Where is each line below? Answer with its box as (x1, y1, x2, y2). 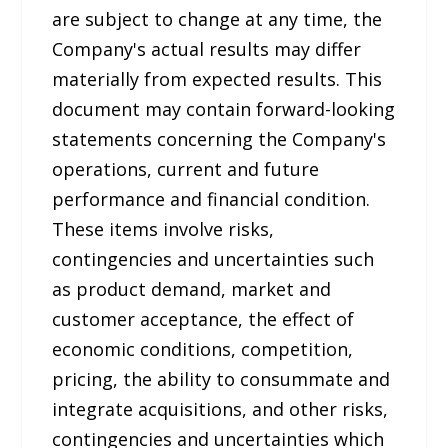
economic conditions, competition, (52, 336, 354, 361)
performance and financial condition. (52, 186, 371, 211)
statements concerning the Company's (52, 126, 387, 151)
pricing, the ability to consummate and (52, 366, 391, 391)
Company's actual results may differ (52, 36, 362, 61)
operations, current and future (52, 156, 320, 181)
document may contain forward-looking (52, 96, 396, 121)
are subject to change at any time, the (52, 6, 383, 31)
